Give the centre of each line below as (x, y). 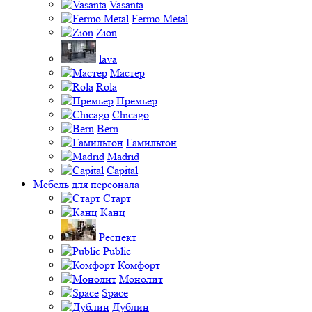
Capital (122, 170)
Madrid (123, 156)
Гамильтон (151, 142)
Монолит (141, 279)
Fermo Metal (160, 18)
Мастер (127, 72)
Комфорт (139, 265)
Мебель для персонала (86, 184)
